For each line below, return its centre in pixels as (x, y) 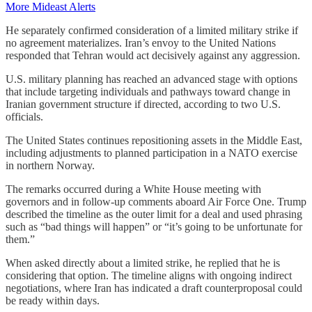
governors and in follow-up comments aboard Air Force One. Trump (156, 202)
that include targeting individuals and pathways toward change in (148, 92)
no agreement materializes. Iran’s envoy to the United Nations (141, 43)
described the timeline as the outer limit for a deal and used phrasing (154, 214)
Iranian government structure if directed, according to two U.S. (143, 104)
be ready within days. (53, 301)
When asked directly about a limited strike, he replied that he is (143, 263)
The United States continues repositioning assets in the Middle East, (154, 141)
